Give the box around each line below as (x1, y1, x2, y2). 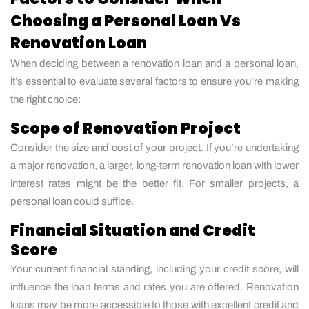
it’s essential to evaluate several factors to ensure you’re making (10, 75, 299, 87)
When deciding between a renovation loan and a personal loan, (10, 57, 299, 69)
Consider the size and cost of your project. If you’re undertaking (10, 141, 299, 153)
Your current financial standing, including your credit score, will (10, 263, 299, 275)
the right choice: (10, 93, 81, 105)
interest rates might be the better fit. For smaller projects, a (10, 177, 299, 189)
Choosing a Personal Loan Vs (10, 10, 241, 32)
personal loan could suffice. (10, 195, 134, 207)
